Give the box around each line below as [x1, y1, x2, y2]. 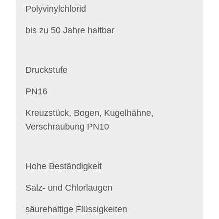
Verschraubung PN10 [25, 122, 109, 131]
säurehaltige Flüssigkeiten [25, 204, 127, 214]
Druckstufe [25, 65, 67, 75]
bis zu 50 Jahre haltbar [25, 25, 114, 35]
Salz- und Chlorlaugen [25, 183, 112, 193]
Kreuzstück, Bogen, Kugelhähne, [25, 108, 153, 118]
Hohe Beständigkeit [25, 161, 102, 171]
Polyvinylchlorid [25, 4, 86, 14]
